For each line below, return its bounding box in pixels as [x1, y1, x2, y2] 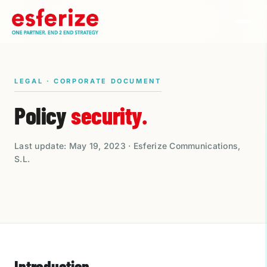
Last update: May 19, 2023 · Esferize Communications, [14, 141, 241, 151]
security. [71, 101, 147, 129]
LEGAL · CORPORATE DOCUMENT [14, 77, 162, 85]
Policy [14, 101, 72, 129]
